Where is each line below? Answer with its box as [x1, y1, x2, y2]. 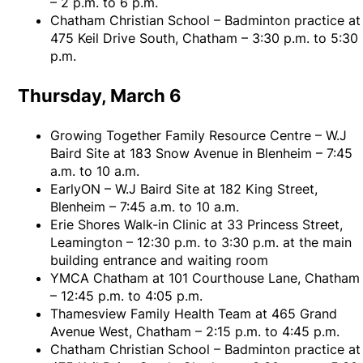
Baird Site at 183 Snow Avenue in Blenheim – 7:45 [50, 145, 353, 162]
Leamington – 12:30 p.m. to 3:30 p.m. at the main [50, 234, 352, 251]
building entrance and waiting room [50, 252, 269, 269]
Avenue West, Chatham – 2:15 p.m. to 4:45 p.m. [50, 323, 340, 340]
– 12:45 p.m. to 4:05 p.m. [50, 288, 203, 305]
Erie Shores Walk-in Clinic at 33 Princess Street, [50, 216, 344, 233]
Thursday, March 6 [18, 85, 182, 107]
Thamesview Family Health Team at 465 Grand [50, 305, 338, 322]
